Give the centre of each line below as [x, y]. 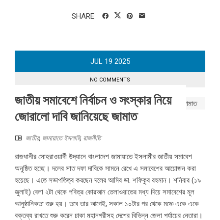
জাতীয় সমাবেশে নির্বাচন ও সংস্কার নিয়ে [93, 100]
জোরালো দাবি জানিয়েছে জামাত [76, 117]
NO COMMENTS [110, 80]
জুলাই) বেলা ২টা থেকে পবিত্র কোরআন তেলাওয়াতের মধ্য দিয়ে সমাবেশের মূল [105, 192]
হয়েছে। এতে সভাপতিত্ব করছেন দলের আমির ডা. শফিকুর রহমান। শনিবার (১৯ [108, 180]
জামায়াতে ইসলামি [61, 138]
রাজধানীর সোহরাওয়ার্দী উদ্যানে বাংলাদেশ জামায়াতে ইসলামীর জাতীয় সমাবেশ [103, 157]
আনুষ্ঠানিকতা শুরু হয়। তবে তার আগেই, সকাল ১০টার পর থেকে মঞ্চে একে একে [107, 204]
